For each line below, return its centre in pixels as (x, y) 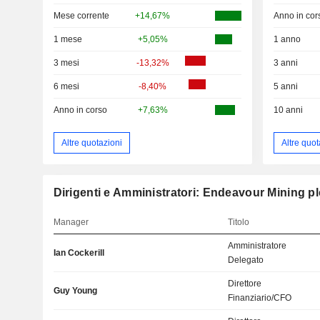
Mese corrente (81, 16)
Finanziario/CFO (260, 298)
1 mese (67, 40)
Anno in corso (80, 110)
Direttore (245, 284)
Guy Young (75, 291)
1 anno (287, 40)
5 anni (285, 87)
